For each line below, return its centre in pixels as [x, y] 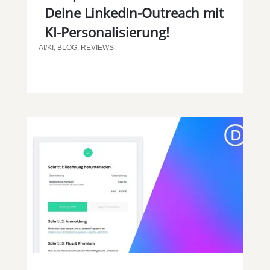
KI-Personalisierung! [107, 32]
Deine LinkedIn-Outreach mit [134, 13]
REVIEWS [97, 48]
